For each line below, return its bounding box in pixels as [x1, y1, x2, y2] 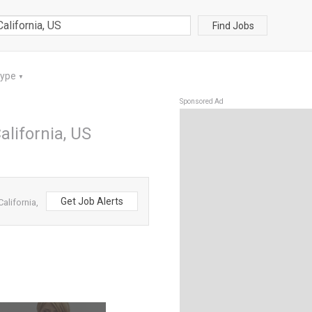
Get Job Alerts [61, 196, 123, 207]
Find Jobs [212, 19, 254, 31]
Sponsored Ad [180, 97, 224, 105]
